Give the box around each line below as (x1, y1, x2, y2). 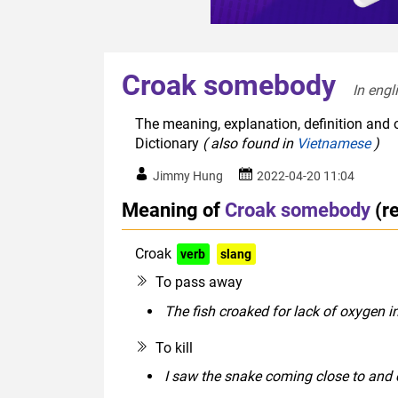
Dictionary (135, 135, 203, 153)
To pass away (155, 274, 243, 291)
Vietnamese (297, 135, 370, 153)
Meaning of (122, 198, 220, 222)
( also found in (203, 135, 297, 153)
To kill (155, 338, 193, 356)
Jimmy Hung (153, 169, 223, 184)
